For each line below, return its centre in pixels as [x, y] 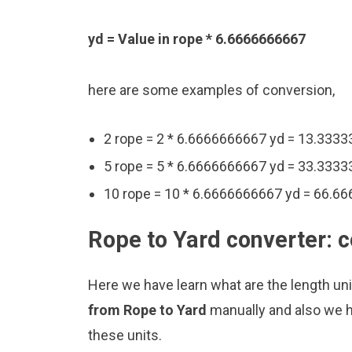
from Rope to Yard [149, 310]
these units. [125, 335]
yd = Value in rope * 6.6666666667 [197, 39]
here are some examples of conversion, [211, 90]
